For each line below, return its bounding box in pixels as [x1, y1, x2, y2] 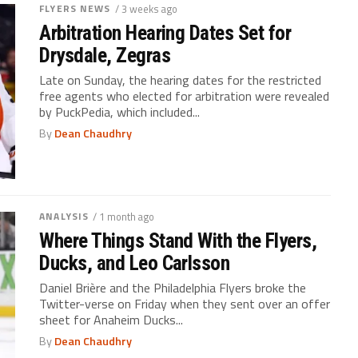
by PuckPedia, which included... [39, 101, 201, 121]
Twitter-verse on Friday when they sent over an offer [39, 293, 331, 313]
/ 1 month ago [93, 208, 155, 225]
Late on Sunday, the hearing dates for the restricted [39, 70, 322, 89]
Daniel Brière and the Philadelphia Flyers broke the [39, 277, 307, 297]
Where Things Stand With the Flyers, [39, 228, 317, 253]
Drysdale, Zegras [39, 42, 170, 67]
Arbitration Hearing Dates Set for [39, 20, 292, 45]
